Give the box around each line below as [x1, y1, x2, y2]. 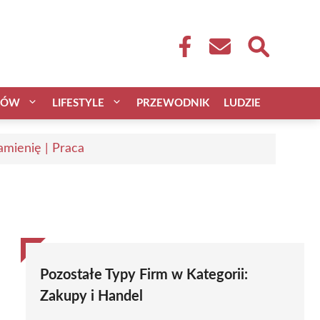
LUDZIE [224, 97, 261, 109]
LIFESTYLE [52, 97, 104, 109]
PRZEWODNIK [136, 97, 209, 109]
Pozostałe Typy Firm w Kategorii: [40, 267, 248, 282]
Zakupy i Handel [40, 289, 143, 304]
